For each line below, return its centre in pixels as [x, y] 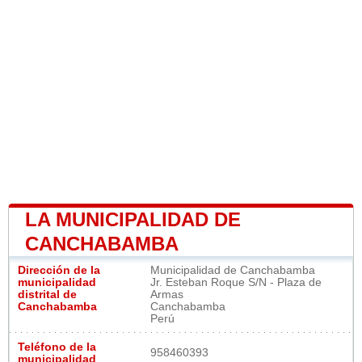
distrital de [47, 294]
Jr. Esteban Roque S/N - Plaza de [236, 282]
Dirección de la [59, 270]
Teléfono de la [57, 347]
